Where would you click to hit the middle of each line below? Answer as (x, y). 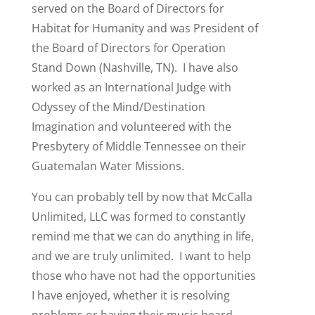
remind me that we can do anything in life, (142, 236)
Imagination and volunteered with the (131, 126)
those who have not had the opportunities (143, 275)
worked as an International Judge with (131, 87)
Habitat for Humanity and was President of (144, 28)
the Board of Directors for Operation (128, 47)
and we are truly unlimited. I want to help (141, 256)
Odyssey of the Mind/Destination (118, 107)
